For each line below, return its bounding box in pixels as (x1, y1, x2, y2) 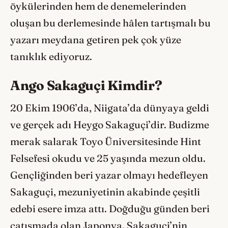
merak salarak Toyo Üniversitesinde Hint (10, 135, 201, 148)
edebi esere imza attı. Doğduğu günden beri (10, 202, 210, 215)
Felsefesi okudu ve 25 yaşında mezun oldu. (10, 152, 206, 164)
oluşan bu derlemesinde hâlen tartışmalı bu (10, 17, 211, 30)
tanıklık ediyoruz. (10, 50, 92, 63)
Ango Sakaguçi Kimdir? (10, 76, 162, 94)
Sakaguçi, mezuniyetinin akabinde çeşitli (10, 185, 200, 198)
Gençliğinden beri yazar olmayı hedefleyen (10, 168, 208, 181)
